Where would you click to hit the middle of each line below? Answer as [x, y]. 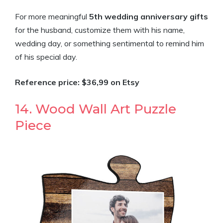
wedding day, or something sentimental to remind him [110, 43]
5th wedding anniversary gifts [149, 16]
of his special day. [46, 57]
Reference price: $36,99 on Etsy [77, 82]
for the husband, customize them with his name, [100, 30]
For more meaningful [52, 16]
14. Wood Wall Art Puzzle [96, 109]
